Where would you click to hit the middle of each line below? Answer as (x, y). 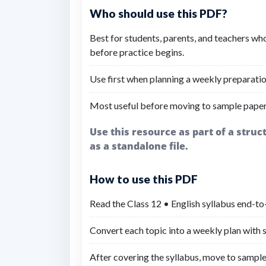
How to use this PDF (144, 179)
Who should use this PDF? (159, 13)
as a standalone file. (139, 146)
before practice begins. (137, 52)
